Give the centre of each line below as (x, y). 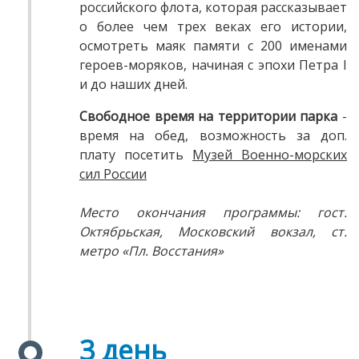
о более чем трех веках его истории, (213, 27)
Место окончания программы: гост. (213, 213)
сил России (113, 174)
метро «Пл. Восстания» (151, 251)
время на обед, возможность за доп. (213, 136)
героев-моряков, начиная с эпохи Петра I (213, 65)
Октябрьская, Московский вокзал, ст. (213, 232)
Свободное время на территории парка (209, 117)
